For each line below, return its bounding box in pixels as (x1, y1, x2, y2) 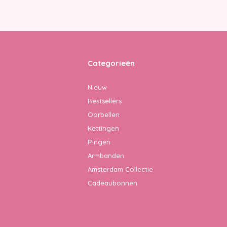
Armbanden (88, 151, 124, 160)
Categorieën (88, 58, 135, 68)
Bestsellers (88, 96, 122, 105)
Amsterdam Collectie (88, 165, 153, 173)
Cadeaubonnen (88, 178, 137, 187)
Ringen (88, 137, 110, 146)
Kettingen (88, 124, 119, 132)
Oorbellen (88, 110, 120, 119)
